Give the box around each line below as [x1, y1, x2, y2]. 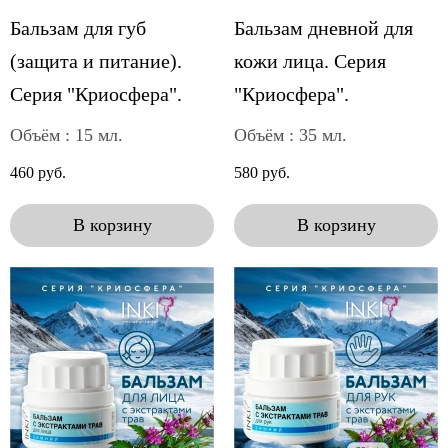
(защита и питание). [10, 49, 182, 72]
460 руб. [10, 163, 66, 181]
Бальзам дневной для [234, 16, 413, 39]
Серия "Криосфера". [10, 82, 182, 105]
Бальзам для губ [10, 16, 146, 39]
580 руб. [234, 163, 290, 181]
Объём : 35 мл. [234, 124, 347, 145]
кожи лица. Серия [234, 49, 386, 72]
